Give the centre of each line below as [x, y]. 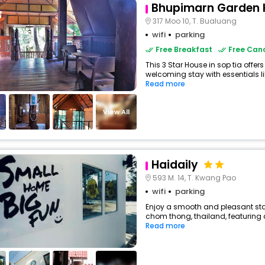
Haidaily [174, 165]
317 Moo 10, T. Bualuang [194, 21]
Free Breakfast [184, 49]
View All [117, 112]
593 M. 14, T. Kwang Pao [194, 178]
